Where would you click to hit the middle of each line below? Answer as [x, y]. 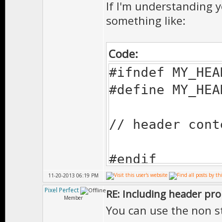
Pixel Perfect [62, 190]
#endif [133, 159]
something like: [146, 20]
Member [73, 198]
